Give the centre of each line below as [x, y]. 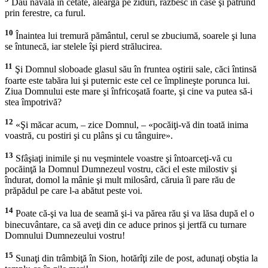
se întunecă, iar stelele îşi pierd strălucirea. [83, 47]
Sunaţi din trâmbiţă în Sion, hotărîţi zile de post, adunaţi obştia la [135, 258]
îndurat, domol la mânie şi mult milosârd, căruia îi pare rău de [120, 180]
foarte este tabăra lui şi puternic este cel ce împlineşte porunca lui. [127, 80]
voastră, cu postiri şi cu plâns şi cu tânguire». [89, 135]
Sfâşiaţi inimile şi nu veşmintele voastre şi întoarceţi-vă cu [123, 159]
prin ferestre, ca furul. [45, 13]
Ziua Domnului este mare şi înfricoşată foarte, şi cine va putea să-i [129, 91]
